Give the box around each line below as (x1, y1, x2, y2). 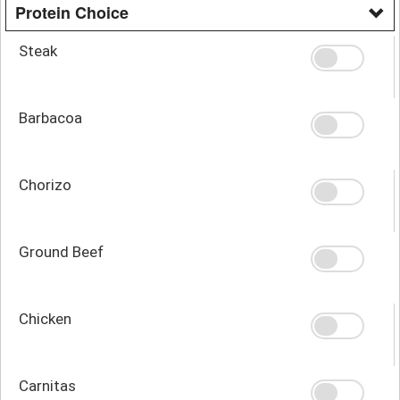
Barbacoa (19, 108, 82, 127)
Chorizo (19, 175, 71, 194)
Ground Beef (19, 242, 104, 261)
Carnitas (19, 376, 76, 395)
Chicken (19, 309, 71, 328)
